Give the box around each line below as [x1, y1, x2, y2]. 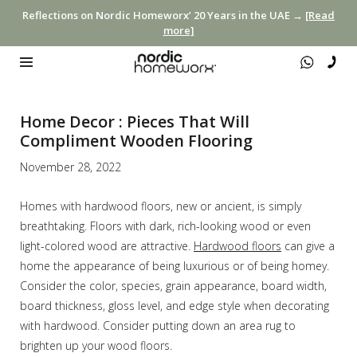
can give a [281, 237, 335, 253]
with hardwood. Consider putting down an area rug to [20, 317, 296, 333]
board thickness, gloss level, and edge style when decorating [20, 297, 329, 313]
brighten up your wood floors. [20, 337, 172, 353]
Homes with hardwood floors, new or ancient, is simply [20, 198, 301, 214]
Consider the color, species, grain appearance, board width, [20, 277, 327, 293]
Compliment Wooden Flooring [20, 129, 253, 151]
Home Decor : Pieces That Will [20, 110, 249, 132]
